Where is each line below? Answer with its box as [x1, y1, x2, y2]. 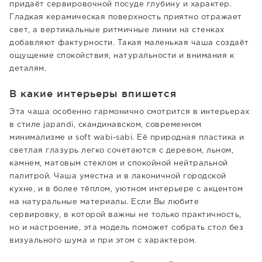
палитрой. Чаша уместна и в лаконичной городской [9, 173, 226, 180]
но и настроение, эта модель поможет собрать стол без [9, 225, 243, 231]
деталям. [9, 65, 46, 72]
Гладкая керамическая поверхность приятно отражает [9, 14, 242, 20]
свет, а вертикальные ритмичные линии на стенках [9, 27, 225, 33]
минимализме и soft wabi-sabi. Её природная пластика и [9, 135, 244, 141]
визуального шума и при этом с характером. [9, 237, 196, 244]
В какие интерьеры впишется [9, 88, 177, 99]
